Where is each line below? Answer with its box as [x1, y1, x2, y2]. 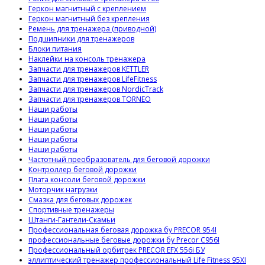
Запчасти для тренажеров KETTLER [28, 64, 149, 75]
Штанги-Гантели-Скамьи [28, 215, 115, 225]
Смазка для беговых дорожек [28, 195, 132, 205]
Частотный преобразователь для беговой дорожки [28, 154, 210, 165]
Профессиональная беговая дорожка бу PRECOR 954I [28, 225, 216, 235]
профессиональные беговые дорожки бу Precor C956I [28, 235, 219, 245]
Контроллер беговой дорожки [28, 164, 137, 175]
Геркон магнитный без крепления [28, 14, 150, 24]
